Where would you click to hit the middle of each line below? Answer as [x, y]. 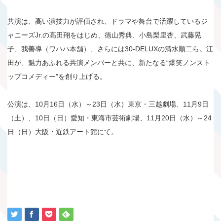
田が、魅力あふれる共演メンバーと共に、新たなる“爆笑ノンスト [109, 62]
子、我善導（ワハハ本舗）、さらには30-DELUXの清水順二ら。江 [110, 49]
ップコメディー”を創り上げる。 [57, 76]
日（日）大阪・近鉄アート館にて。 [63, 131]
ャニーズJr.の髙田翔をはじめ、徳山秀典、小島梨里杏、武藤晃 [104, 35]
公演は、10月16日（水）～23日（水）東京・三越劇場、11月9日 [108, 104]
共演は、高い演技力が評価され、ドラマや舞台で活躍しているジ [108, 21]
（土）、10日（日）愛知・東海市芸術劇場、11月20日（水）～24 [110, 118]
